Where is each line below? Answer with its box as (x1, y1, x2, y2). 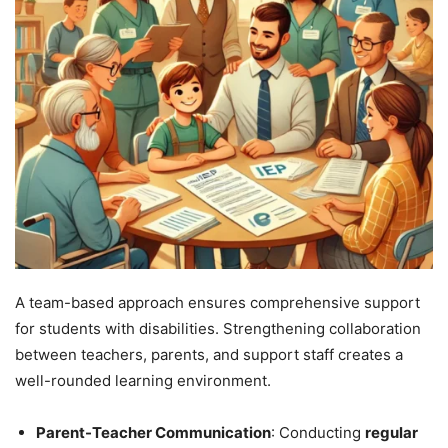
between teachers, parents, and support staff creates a (15, 344, 403, 364)
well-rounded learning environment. (15, 370, 271, 390)
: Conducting (271, 422, 365, 442)
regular (365, 422, 418, 442)
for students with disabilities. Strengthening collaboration (15, 318, 421, 338)
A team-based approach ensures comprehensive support (15, 292, 420, 312)
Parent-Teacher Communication (36, 422, 271, 442)
